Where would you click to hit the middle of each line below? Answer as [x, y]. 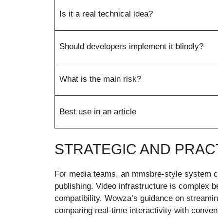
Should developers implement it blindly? [131, 46]
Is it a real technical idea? [106, 14]
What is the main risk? [100, 79]
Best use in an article [98, 111]
